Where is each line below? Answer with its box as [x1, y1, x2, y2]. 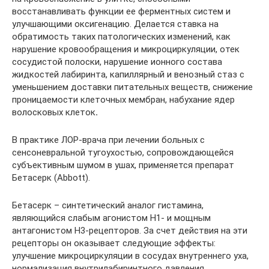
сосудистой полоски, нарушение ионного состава [12, 56, 222, 67]
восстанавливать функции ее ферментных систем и [12, 6, 231, 17]
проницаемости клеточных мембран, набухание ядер [12, 94, 235, 105]
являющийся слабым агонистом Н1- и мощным [12, 213, 211, 223]
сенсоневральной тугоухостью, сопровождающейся [12, 147, 234, 158]
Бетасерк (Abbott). [12, 172, 90, 183]
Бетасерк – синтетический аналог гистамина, [12, 200, 204, 211]
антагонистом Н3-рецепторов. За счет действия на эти [12, 225, 247, 236]
